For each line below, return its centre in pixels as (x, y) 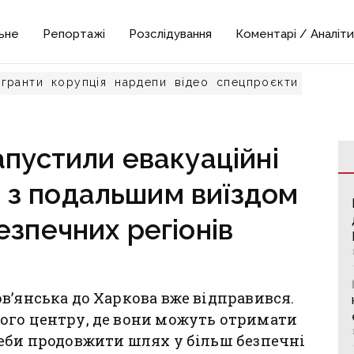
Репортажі (74, 34)
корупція (79, 82)
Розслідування (171, 34)
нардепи (141, 82)
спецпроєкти (258, 82)
